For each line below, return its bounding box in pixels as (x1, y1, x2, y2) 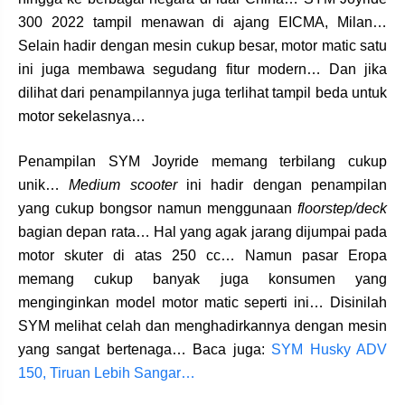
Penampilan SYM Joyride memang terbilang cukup (18, 154, 387, 170)
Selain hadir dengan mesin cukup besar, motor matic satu (18, 38, 387, 54)
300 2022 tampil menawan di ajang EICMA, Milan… (18, 14, 387, 31)
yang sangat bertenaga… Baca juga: (18, 342, 272, 358)
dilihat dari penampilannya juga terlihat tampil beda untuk (18, 85, 387, 101)
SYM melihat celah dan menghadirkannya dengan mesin (18, 318, 387, 334)
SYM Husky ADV (271, 342, 388, 358)
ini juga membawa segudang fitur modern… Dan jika (18, 61, 387, 78)
